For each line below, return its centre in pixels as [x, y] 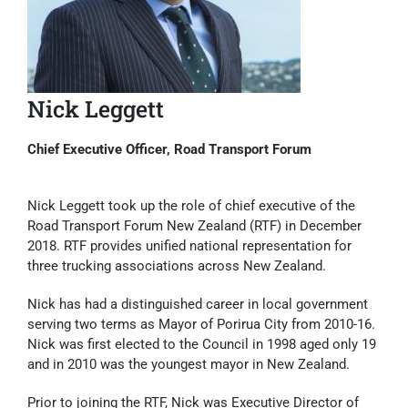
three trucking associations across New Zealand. [177, 266]
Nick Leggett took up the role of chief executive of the [191, 206]
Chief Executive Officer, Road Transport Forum [169, 150]
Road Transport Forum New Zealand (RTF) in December [194, 226]
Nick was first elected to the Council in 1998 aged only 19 [202, 345]
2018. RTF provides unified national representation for [189, 246]
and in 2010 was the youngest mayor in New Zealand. [189, 365]
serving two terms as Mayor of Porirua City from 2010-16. [201, 325]
